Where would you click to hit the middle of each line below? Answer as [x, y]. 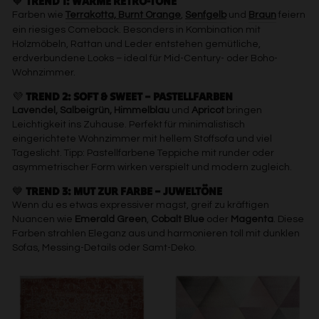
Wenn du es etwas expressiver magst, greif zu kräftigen [141, 205]
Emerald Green [111, 219]
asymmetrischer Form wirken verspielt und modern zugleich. [152, 167]
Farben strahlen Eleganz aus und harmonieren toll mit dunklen [156, 234]
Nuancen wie [43, 219]
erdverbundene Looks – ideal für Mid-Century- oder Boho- [145, 58]
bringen [243, 110]
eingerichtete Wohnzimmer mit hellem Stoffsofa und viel [142, 139]
